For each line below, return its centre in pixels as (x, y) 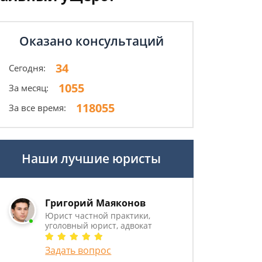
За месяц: (29, 88)
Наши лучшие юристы (91, 158)
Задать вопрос (78, 250)
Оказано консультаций (91, 41)
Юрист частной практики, (98, 216)
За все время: (37, 108)
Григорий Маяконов (96, 203)
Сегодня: (27, 68)
